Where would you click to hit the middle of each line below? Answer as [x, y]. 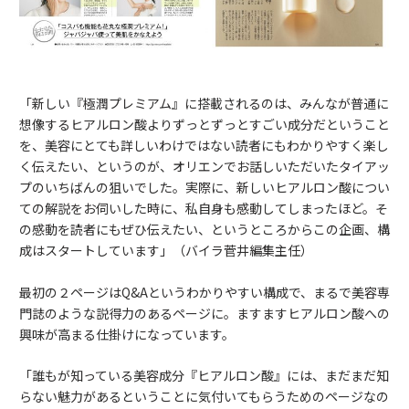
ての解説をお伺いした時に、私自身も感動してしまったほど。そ [204, 209]
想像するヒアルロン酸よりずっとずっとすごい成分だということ [204, 125]
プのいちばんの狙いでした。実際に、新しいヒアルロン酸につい [204, 188]
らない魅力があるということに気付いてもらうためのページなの [204, 397]
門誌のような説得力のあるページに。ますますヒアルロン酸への [204, 313]
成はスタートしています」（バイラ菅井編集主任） [166, 251]
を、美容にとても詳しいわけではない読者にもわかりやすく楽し [204, 146]
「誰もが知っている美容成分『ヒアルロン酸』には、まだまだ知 [204, 376]
